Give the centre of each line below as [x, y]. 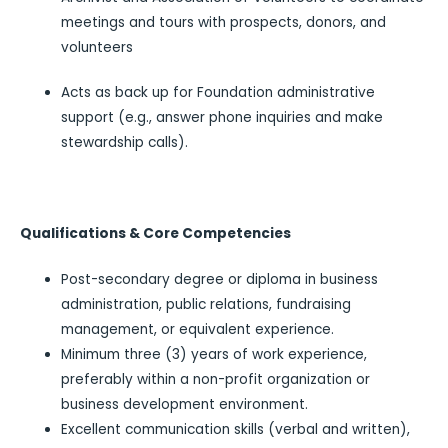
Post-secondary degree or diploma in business [220, 279]
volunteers [97, 47]
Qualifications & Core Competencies [155, 234]
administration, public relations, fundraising [206, 304]
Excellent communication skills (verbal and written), [236, 429]
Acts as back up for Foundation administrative [218, 93]
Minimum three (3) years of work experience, [214, 354]
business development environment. [185, 404]
